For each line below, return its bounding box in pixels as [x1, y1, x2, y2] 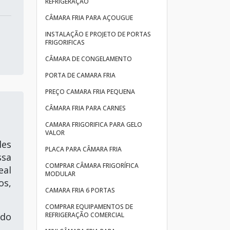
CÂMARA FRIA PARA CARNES [45, 104, 126, 112]
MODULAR [45, 169, 75, 178]
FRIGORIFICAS [45, 38, 85, 47]
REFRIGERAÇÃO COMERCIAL [45, 210, 124, 219]
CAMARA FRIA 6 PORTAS [45, 186, 115, 195]
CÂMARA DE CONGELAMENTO [45, 54, 132, 63]
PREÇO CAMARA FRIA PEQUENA [45, 87, 135, 96]
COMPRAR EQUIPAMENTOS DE [45, 202, 133, 211]
